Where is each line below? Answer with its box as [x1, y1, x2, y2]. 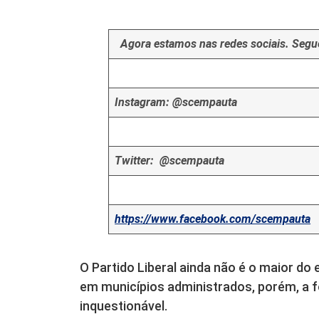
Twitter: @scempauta [115, 154, 225, 167]
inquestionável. [80, 298, 167, 313]
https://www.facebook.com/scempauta [115, 212, 311, 226]
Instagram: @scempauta [115, 95, 238, 109]
